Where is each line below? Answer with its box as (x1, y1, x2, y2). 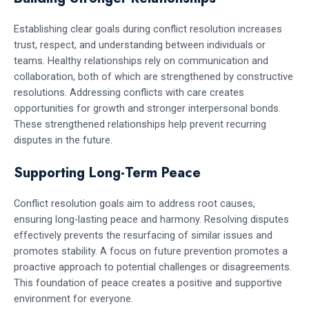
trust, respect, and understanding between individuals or (14, 38, 266, 51)
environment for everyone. (14, 292, 133, 306)
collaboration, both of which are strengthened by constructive (14, 70, 293, 83)
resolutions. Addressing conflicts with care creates (14, 86, 244, 99)
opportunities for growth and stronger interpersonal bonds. (14, 101, 281, 114)
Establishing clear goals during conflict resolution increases (14, 22, 282, 35)
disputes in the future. (14, 133, 112, 146)
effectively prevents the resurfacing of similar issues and (14, 229, 272, 242)
